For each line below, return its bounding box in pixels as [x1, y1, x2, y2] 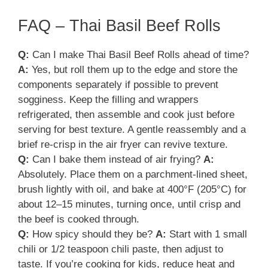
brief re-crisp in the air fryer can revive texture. [18, 138, 228, 150]
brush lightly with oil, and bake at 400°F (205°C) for [18, 183, 246, 195]
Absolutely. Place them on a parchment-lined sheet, [18, 168, 248, 180]
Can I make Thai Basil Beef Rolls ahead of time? [29, 48, 249, 60]
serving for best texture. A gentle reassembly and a [18, 123, 246, 135]
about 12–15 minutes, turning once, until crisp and [18, 198, 240, 210]
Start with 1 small [166, 228, 247, 240]
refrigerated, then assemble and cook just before [18, 108, 234, 120]
